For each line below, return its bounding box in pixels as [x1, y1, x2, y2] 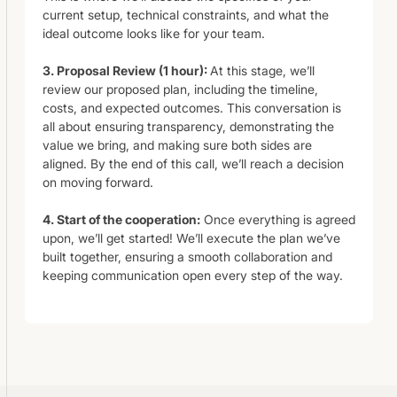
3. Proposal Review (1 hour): [43, 62, 210, 78]
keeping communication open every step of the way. [43, 267, 343, 283]
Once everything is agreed [200, 211, 355, 227]
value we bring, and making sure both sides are [43, 136, 312, 152]
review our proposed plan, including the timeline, [43, 81, 318, 97]
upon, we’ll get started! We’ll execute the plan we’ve [43, 230, 340, 245]
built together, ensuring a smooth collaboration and [43, 248, 332, 264]
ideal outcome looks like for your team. [43, 25, 265, 41]
